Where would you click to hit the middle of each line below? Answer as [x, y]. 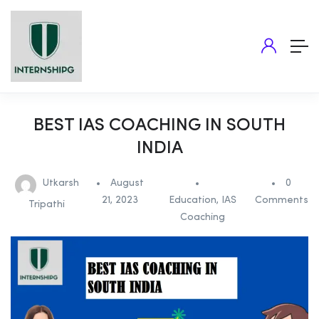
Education [193, 200]
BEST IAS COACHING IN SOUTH [159, 126]
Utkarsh [61, 183]
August [127, 183]
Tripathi [47, 204]
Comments [282, 200]
